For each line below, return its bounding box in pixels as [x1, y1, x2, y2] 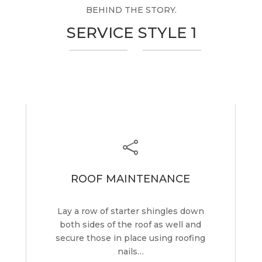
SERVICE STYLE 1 [65, 23, 196, 42]
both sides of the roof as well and [60, 219, 202, 230]
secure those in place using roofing [56, 232, 206, 243]
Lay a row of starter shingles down [57, 205, 204, 216]
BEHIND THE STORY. [85, 4, 177, 15]
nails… [117, 246, 144, 257]
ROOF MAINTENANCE [71, 172, 191, 185]
